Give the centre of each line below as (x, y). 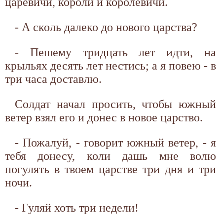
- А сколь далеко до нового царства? (106, 27)
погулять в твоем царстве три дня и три (110, 169)
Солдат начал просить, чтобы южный (115, 104)
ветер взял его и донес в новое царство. (104, 117)
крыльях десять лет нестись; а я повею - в (110, 65)
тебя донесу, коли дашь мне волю (110, 156)
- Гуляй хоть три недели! (77, 207)
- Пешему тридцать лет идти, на (115, 52)
